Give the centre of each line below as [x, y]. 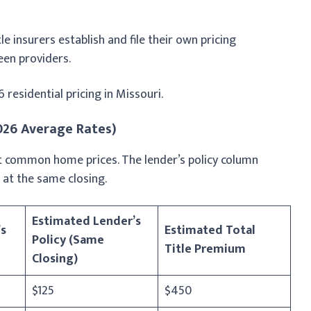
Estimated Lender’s [86, 221]
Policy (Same [68, 240]
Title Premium [205, 249]
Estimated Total [210, 230]
